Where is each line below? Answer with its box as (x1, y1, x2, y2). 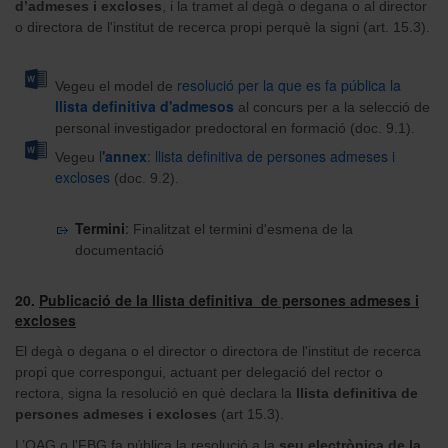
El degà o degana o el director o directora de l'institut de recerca (15, 342, 421, 359)
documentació (75, 241, 164, 258)
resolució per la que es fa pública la (177, 74, 401, 95)
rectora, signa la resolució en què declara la (15, 384, 296, 401)
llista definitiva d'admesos (55, 95, 238, 116)
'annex (102, 145, 147, 166)
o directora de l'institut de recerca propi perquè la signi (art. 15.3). (15, 18, 430, 35)
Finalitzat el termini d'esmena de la (133, 220, 353, 237)
